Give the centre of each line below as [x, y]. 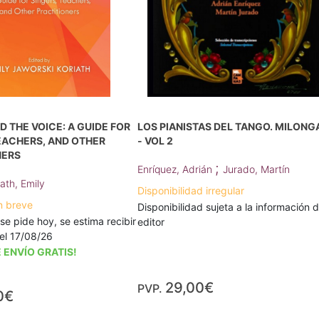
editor [151, 222]
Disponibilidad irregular [191, 190]
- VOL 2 [156, 141]
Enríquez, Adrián [177, 169]
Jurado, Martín [257, 169]
